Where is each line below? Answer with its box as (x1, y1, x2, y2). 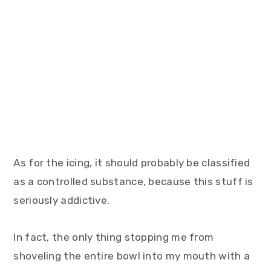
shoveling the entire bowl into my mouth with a (13, 250, 250, 262)
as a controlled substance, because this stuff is (13, 175, 253, 188)
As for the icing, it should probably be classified (13, 157, 250, 169)
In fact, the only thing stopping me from (13, 231, 214, 243)
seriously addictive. (13, 194, 110, 206)
